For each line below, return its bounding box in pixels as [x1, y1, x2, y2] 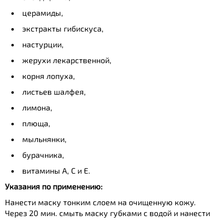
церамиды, [22, 8, 63, 17]
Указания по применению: [5, 182, 103, 191]
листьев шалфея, [22, 87, 86, 96]
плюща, [22, 118, 50, 128]
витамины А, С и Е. [22, 166, 90, 175]
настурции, [22, 39, 64, 49]
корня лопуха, [22, 71, 75, 80]
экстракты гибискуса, [22, 24, 104, 33]
